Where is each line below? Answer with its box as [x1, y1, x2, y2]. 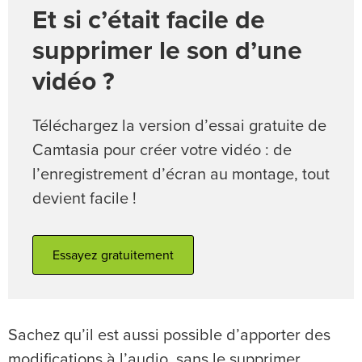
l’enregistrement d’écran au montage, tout [32, 166, 330, 183]
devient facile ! [32, 191, 137, 208]
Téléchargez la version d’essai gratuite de [32, 118, 326, 135]
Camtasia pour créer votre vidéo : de [32, 142, 292, 159]
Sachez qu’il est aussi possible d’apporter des [8, 326, 330, 343]
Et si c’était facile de [32, 8, 265, 35]
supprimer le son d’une [32, 39, 302, 65]
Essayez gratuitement [53, 248, 174, 262]
